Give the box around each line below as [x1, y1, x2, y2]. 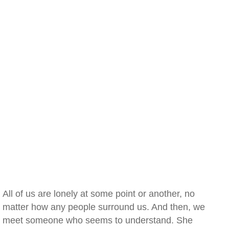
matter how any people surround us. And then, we [3, 202, 205, 212]
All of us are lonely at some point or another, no [3, 189, 195, 199]
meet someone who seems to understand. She [3, 215, 193, 225]
